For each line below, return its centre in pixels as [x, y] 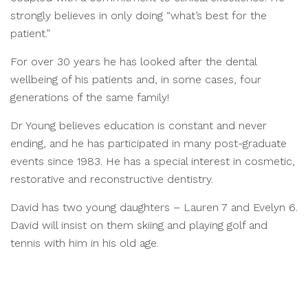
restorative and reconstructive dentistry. [112, 179]
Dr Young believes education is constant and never [139, 126]
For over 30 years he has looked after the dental [133, 62]
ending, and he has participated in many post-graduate [148, 144]
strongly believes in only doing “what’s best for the [139, 16]
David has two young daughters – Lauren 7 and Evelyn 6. [154, 208]
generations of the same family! [90, 98]
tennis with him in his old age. [85, 243]
